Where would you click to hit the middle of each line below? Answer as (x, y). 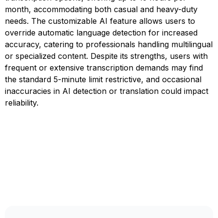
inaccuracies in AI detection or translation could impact (107, 91)
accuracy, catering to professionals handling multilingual (109, 44)
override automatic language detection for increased (101, 33)
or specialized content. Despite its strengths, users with (106, 56)
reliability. (22, 103)
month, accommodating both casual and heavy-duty (101, 9)
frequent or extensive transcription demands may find (104, 68)
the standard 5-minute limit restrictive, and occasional (103, 79)
